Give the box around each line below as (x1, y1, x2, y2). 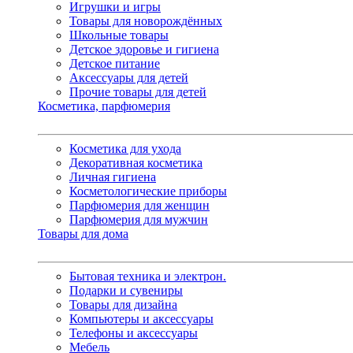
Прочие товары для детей (69, 84, 206, 98)
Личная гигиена (69, 169, 156, 184)
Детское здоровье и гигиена (69, 42, 219, 56)
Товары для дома (38, 226, 128, 240)
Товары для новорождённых (69, 13, 222, 28)
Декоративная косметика (69, 155, 203, 169)
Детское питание (69, 56, 160, 70)
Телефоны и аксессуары (69, 325, 198, 340)
